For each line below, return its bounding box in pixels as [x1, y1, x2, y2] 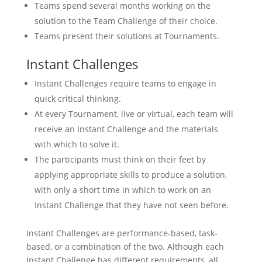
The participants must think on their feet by [34, 154, 206, 165]
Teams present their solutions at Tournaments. [34, 30, 219, 42]
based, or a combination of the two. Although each [26, 241, 224, 252]
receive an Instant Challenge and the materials [34, 123, 218, 135]
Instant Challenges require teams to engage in [34, 78, 216, 89]
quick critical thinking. [34, 93, 121, 104]
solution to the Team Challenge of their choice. [34, 15, 218, 26]
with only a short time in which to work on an [34, 184, 211, 195]
